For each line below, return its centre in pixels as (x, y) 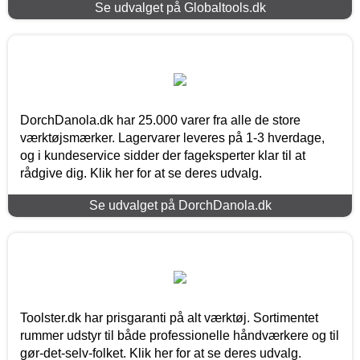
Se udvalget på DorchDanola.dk (180, 205)
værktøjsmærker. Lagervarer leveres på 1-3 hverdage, (172, 137)
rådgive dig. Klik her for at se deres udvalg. (141, 173)
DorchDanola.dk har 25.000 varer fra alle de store (160, 120)
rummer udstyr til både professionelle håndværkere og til (180, 335)
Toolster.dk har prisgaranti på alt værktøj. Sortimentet (169, 317)
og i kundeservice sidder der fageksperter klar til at (163, 155)
